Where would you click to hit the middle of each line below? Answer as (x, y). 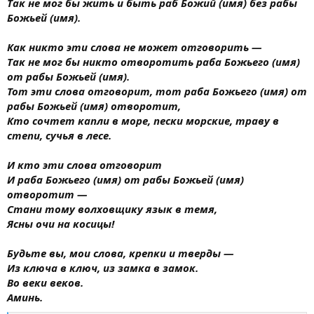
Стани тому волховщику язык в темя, (112, 209)
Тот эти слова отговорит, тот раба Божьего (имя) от (157, 91)
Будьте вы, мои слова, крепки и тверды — (120, 253)
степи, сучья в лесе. (59, 135)
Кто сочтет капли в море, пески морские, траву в (143, 120)
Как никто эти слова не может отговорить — (134, 47)
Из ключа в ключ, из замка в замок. (103, 267)
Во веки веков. (45, 282)
